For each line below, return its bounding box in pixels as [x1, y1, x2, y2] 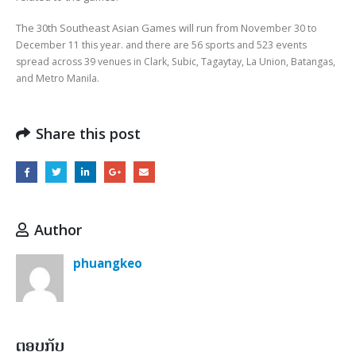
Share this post [36, 124, 141, 144]
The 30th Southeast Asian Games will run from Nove [16, 20, 266, 35]
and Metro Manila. [16, 71, 99, 85]
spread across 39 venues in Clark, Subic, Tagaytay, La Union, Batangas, [16, 54, 335, 68]
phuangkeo [73, 254, 142, 271]
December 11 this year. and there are [16, 37, 189, 52]
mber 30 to [266, 21, 317, 35]
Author [34, 219, 82, 239]
